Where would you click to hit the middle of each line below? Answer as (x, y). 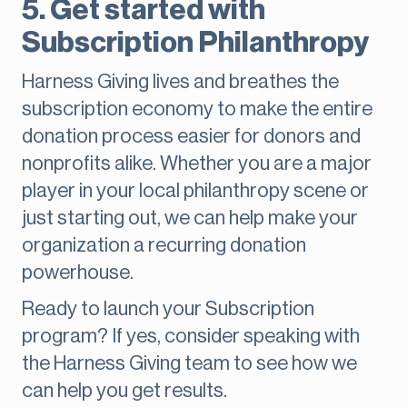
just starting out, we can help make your (190, 218)
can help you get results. (124, 391)
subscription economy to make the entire (197, 109)
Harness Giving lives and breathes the (180, 82)
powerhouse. (78, 273)
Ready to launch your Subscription (168, 309)
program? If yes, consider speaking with (191, 337)
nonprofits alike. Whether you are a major (197, 164)
